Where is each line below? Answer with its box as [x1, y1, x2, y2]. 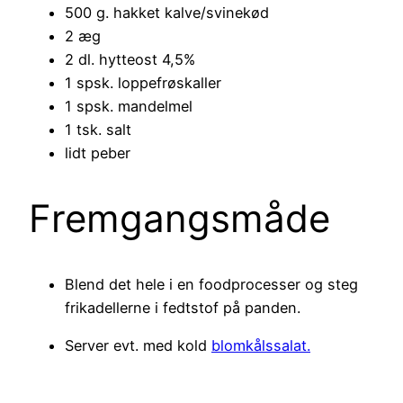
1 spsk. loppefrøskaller [65, 74, 221, 93]
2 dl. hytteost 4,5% [65, 50, 195, 69]
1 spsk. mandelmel [65, 97, 193, 116]
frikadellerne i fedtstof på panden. [65, 299, 300, 318]
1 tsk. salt [65, 121, 131, 139]
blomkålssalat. [211, 336, 310, 355]
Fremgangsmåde [29, 195, 330, 242]
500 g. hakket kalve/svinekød [65, 4, 269, 22]
